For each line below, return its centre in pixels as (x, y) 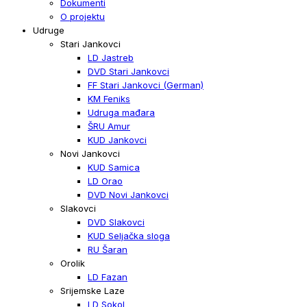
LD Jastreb (111, 57)
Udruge (49, 30)
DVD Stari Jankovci (128, 71)
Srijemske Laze (93, 290)
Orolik (73, 263)
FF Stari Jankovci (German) (146, 85)
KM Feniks (109, 98)
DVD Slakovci (116, 222)
